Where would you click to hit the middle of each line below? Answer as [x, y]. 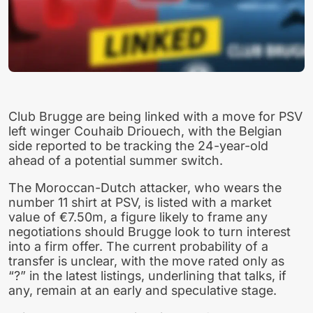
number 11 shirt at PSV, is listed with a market [140, 203]
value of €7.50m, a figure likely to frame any [138, 217]
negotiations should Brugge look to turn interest [150, 232]
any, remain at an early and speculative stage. [143, 291]
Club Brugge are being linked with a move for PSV [155, 117]
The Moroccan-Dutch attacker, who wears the [145, 188]
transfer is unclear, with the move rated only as [146, 261]
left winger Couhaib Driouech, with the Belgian [145, 131]
